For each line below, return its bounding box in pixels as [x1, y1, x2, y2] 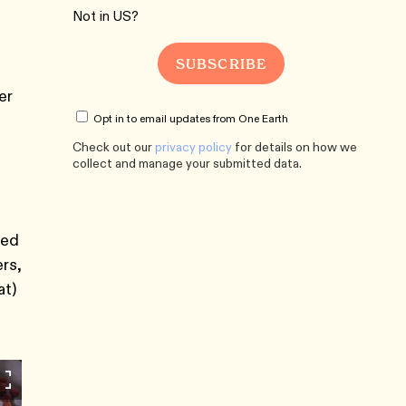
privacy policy [155, 139, 232, 155]
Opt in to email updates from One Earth [93, 111, 288, 125]
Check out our [72, 139, 155, 155]
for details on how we [232, 139, 357, 155]
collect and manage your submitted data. [72, 155, 302, 171]
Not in [72, 7, 113, 24]
